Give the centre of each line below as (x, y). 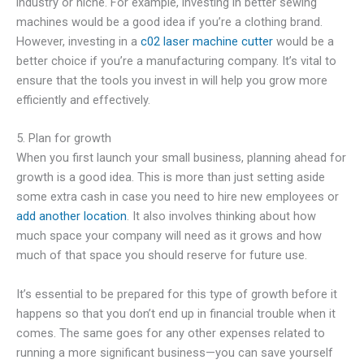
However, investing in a (78, 41)
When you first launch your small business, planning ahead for (181, 158)
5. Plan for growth (64, 139)
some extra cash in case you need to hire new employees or (178, 197)
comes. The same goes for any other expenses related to (171, 333)
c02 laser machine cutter (207, 41)
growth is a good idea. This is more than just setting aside (171, 178)
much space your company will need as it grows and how (169, 236)
